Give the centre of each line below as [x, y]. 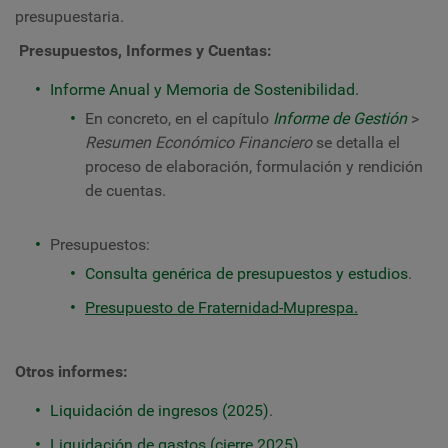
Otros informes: [71, 371]
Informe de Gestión [340, 118]
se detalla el [356, 142]
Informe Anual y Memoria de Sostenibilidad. [204, 89]
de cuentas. [125, 190]
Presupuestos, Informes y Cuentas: [143, 50]
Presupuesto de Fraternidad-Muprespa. [221, 307]
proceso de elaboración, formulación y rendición [254, 166]
